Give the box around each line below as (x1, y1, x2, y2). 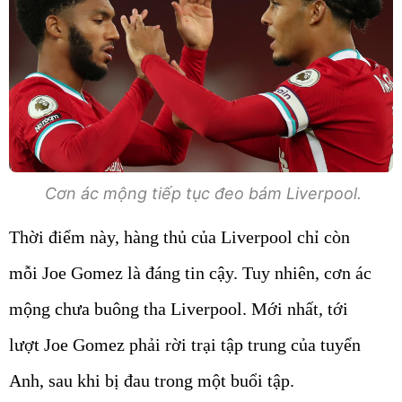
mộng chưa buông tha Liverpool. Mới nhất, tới (9, 298, 348, 319)
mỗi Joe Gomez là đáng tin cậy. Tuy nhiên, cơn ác (9, 262, 371, 283)
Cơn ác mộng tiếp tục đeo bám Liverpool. (40, 183, 362, 203)
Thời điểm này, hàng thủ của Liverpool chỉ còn (9, 226, 350, 247)
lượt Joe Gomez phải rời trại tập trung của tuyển (9, 334, 361, 354)
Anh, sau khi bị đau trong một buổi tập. (9, 370, 294, 390)
